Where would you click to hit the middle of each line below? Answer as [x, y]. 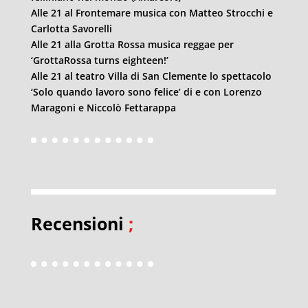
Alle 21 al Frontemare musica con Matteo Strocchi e [152, 13]
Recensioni [77, 223]
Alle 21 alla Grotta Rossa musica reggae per [132, 44]
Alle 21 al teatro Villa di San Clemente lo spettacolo [151, 76]
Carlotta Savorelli [71, 29]
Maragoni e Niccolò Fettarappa [103, 108]
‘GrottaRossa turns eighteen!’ [99, 60]
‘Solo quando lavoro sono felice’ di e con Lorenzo [146, 92]
